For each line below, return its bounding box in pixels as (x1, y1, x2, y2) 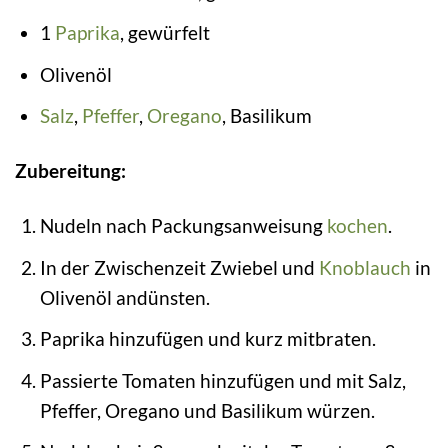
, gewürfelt (119, 21, 210, 45)
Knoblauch (318, 255, 411, 279)
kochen (326, 214, 388, 238)
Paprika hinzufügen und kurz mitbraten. (39, 327, 376, 351)
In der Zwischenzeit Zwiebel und (39, 255, 319, 279)
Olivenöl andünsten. (39, 285, 210, 309)
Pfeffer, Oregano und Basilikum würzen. (39, 398, 375, 422)
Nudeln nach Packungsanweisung (39, 214, 327, 238)
